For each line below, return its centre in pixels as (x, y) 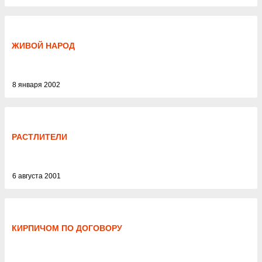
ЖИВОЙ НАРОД (43, 46)
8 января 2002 (36, 85)
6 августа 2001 (37, 176)
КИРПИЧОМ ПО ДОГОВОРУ (67, 228)
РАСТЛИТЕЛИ (39, 137)
